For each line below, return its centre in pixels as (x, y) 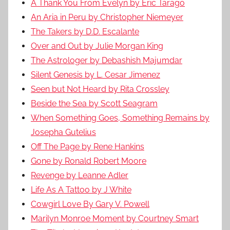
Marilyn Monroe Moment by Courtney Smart (115, 218)
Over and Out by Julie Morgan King (97, 46)
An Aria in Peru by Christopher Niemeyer (107, 17)
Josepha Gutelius (63, 132)
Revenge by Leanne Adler (80, 175)
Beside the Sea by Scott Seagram (94, 103)
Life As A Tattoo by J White (81, 189)
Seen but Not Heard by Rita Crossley (100, 89)
